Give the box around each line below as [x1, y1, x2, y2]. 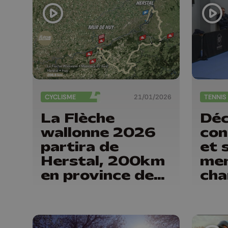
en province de [41, 166, 154, 184]
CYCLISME [45, 92, 76, 101]
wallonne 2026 [41, 124, 156, 141]
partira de [41, 138, 119, 156]
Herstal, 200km [41, 152, 165, 170]
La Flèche [41, 109, 115, 127]
